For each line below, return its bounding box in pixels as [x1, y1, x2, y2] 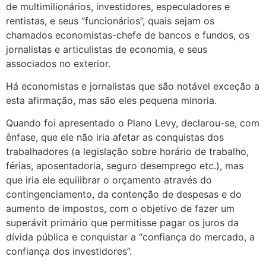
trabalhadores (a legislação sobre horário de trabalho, [6, 145, 249, 158]
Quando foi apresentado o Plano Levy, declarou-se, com [6, 117, 259, 129]
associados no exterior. [6, 57, 110, 69]
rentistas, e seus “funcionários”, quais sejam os [6, 14, 214, 27]
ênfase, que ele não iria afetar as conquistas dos [6, 131, 224, 144]
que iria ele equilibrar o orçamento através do [6, 174, 212, 186]
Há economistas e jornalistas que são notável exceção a [6, 80, 259, 92]
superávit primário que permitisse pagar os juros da [6, 217, 239, 229]
